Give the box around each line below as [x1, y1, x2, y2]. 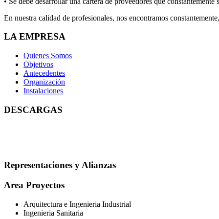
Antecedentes [23, 69, 65, 78]
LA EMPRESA [4, 31, 66, 42]
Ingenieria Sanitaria [23, 208, 83, 217]
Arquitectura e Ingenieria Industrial [23, 199, 131, 208]
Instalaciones [23, 87, 63, 95]
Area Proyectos [4, 179, 65, 190]
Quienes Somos [23, 51, 72, 60]
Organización [23, 78, 65, 87]
